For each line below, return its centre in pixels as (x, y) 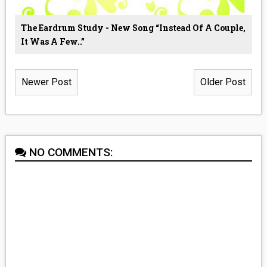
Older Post (223, 82)
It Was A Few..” (52, 42)
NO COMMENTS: (71, 153)
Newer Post (46, 82)
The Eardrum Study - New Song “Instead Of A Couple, (133, 28)
